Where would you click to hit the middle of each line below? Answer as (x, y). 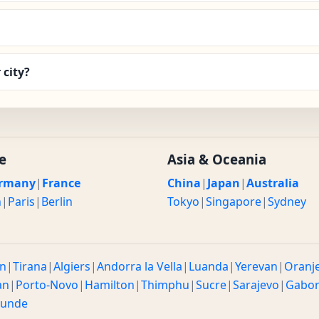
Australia (273, 183)
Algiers (72, 266)
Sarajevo (256, 284)
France (61, 183)
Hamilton (110, 284)
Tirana (30, 266)
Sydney (287, 201)
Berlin (57, 201)
